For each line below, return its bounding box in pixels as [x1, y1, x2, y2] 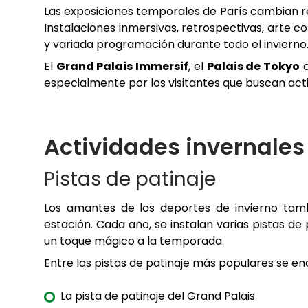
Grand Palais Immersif [56, 58, 189, 75]
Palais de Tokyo [206, 58, 300, 75]
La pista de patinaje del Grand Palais [60, 288, 255, 305]
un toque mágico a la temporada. [44, 233, 227, 250]
